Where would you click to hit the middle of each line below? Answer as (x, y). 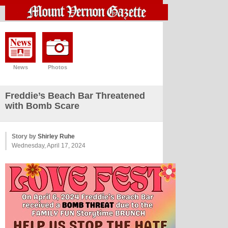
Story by (25, 136)
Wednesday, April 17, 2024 (49, 146)
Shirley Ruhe (56, 136)
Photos (58, 67)
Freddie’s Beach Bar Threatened (75, 96)
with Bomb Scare (42, 106)
